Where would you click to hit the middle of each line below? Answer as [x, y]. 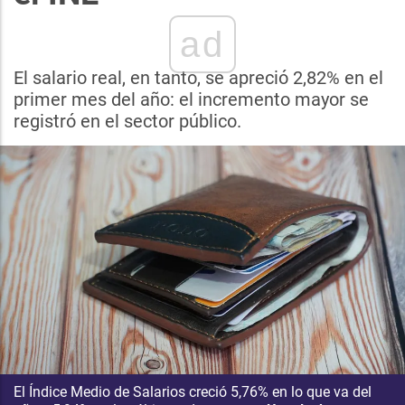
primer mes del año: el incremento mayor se [191, 99]
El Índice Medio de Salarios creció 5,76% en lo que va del [193, 392]
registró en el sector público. [127, 121]
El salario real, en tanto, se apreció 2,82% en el [198, 78]
